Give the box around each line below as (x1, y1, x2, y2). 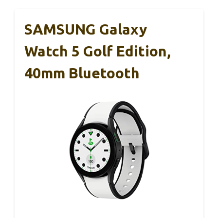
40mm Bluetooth (24, 64, 140, 81)
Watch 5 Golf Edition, (24, 42, 171, 59)
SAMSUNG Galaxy (24, 20, 147, 37)
